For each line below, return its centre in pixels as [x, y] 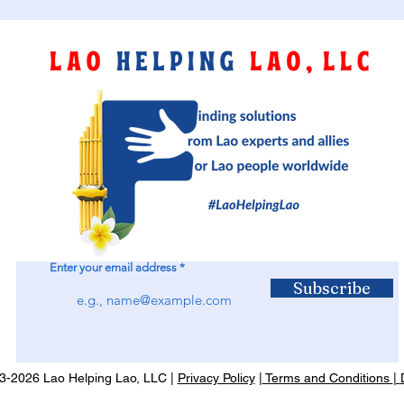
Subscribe [332, 289]
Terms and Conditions [327, 378]
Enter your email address [113, 268]
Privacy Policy [216, 378]
